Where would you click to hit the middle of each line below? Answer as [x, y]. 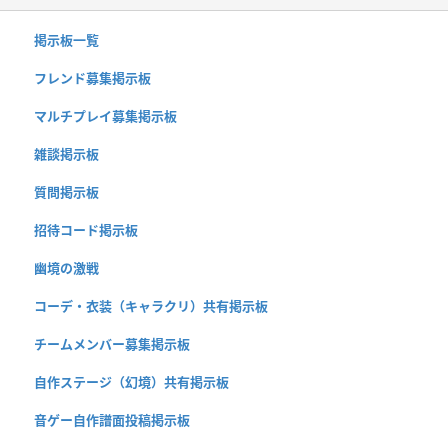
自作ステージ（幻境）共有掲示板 [131, 381]
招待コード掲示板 [86, 229]
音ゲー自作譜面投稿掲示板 [112, 419]
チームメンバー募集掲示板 [112, 343]
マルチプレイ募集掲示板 [105, 115]
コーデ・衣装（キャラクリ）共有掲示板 [151, 305]
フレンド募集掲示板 [92, 77]
